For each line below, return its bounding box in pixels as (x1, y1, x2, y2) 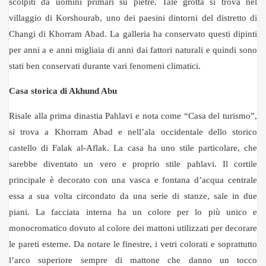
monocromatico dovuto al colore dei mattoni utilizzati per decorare (9, 223, 257, 233)
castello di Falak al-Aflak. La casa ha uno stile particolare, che (9, 143, 257, 153)
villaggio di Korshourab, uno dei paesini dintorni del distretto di (9, 13, 257, 23)
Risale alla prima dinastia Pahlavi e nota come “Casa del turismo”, (9, 111, 257, 121)
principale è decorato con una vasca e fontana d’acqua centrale (9, 175, 257, 185)
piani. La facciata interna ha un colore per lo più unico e (9, 207, 257, 217)
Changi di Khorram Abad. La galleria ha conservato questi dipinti (9, 29, 257, 39)
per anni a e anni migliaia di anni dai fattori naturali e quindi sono (9, 45, 257, 55)
